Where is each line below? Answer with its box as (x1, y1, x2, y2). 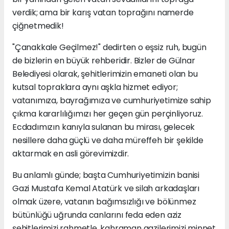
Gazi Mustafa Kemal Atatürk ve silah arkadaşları (12, 182, 199, 195)
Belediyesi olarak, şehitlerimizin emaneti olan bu (12, 68, 198, 80)
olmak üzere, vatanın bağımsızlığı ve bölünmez (12, 196, 196, 208)
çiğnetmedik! (12, 20, 64, 32)
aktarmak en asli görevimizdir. (12, 148, 129, 160)
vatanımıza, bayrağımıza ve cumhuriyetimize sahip (12, 95, 211, 107)
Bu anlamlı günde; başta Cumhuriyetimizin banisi (12, 169, 199, 181)
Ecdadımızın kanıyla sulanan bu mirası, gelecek (12, 121, 195, 133)
